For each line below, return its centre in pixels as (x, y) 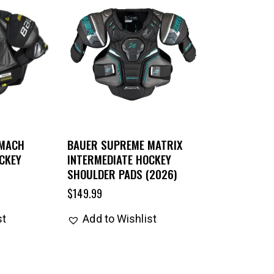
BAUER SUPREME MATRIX (125, 145)
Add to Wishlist (120, 219)
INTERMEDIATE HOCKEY (120, 159)
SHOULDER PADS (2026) (122, 174)
